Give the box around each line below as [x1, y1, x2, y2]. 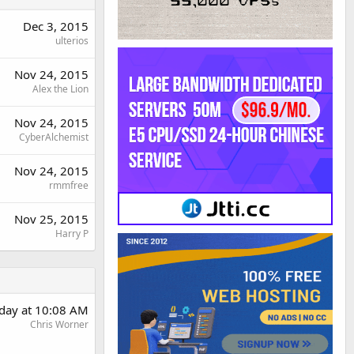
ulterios [55, 33, 88, 47]
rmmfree [49, 178, 88, 192]
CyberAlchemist [19, 130, 88, 144]
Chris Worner [30, 317, 88, 331]
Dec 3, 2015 [23, 17, 88, 34]
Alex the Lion [32, 81, 88, 96]
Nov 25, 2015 [14, 210, 88, 227]
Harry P [55, 226, 88, 240]
